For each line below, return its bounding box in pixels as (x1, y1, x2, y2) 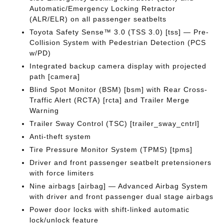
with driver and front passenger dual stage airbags (29, 192, 214, 200)
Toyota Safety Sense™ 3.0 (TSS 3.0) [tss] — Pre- (29, 28, 209, 36)
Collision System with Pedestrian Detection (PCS (29, 38, 206, 46)
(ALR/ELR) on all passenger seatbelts (29, 15, 167, 23)
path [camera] (29, 72, 80, 80)
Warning (29, 106, 59, 114)
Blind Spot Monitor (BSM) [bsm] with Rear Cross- (29, 85, 208, 93)
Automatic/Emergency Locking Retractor (29, 4, 176, 12)
